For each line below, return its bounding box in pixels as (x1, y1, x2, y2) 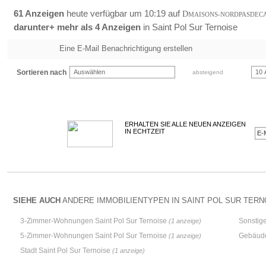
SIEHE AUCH (13, 196, 61, 205)
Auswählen (74, 68, 105, 75)
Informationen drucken (41, 63, 118, 72)
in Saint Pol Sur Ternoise (141, 22, 237, 32)
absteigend (192, 69, 223, 75)
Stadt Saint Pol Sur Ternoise (20, 246, 112, 255)
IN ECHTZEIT (125, 128, 165, 135)
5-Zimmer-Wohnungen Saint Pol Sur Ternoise (20, 232, 169, 240)
